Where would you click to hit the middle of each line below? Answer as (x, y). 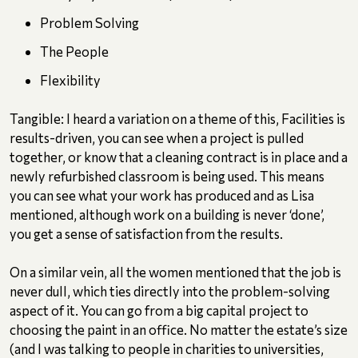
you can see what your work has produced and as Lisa (162, 195)
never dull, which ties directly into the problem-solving (170, 291)
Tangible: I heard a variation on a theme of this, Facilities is (177, 119)
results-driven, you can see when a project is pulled (157, 138)
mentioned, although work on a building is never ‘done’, (167, 215)
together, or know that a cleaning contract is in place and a (179, 157)
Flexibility (70, 80)
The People (74, 52)
